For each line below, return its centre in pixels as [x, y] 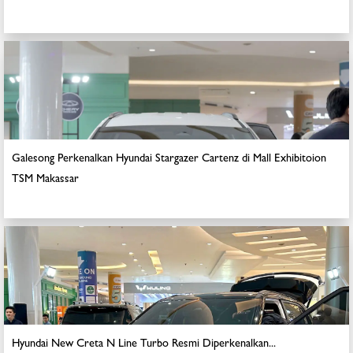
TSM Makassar [45, 180]
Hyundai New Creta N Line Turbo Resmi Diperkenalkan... [144, 345]
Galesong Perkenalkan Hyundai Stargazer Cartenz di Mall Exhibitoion [169, 160]
